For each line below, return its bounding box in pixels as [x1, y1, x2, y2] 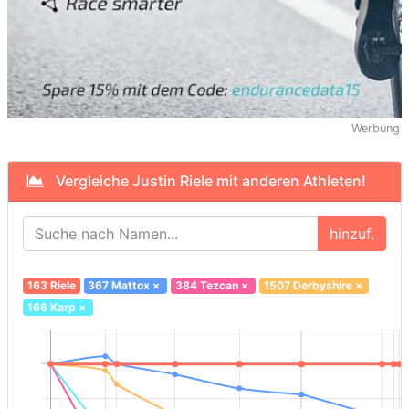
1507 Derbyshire [263, 278, 352, 293]
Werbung [351, 121, 400, 136]
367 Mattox [88, 278, 151, 293]
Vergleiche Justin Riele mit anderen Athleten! [45, 172, 366, 191]
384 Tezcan [174, 278, 238, 293]
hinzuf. [330, 225, 374, 244]
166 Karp [26, 300, 76, 315]
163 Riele [26, 278, 76, 293]
